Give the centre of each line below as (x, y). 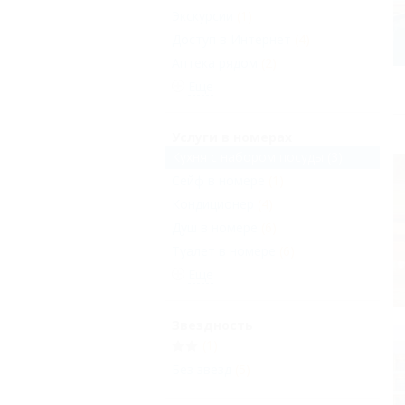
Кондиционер (213, 204)
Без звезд (202, 369)
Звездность (212, 325)
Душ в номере (215, 228)
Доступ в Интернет (231, 40)
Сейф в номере (218, 181)
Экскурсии (202, 16)
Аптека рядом (215, 63)
